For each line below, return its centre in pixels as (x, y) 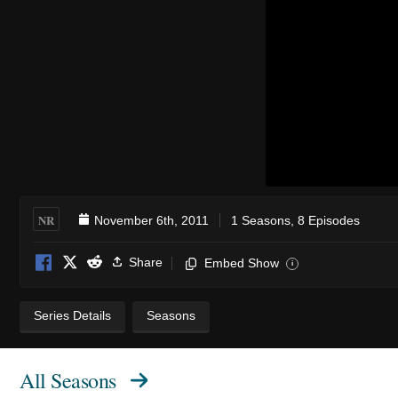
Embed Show (242, 263)
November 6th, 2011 (151, 220)
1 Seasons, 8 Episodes (295, 220)
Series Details (72, 315)
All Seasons (68, 380)
